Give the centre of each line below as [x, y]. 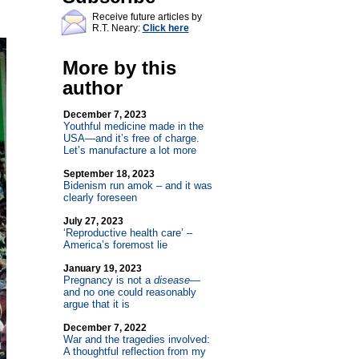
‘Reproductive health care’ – [127, 233]
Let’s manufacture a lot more [129, 150]
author [92, 88]
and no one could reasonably [129, 292]
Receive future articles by [147, 17]
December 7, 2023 [105, 115]
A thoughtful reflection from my [134, 351]
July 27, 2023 [93, 221]
